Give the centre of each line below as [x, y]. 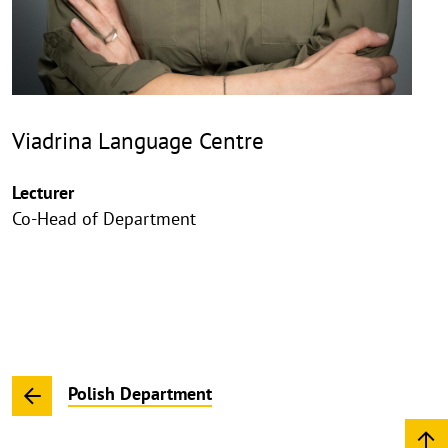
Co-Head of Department [104, 218]
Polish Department [140, 394]
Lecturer [43, 192]
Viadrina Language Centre [138, 140]
